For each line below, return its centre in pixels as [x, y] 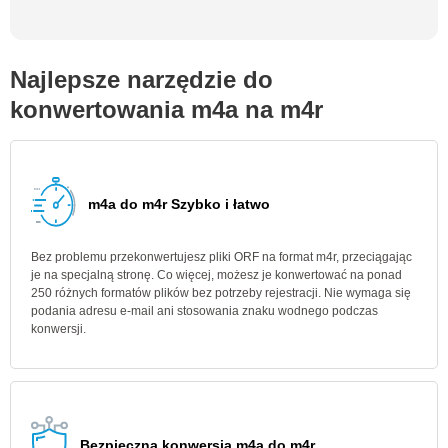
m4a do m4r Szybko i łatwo [179, 204]
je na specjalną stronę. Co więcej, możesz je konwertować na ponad [216, 275]
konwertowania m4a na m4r [166, 109]
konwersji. [58, 329]
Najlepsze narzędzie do [141, 79]
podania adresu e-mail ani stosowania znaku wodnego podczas [204, 311]
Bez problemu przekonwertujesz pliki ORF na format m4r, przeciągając [221, 257]
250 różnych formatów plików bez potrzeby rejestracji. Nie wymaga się [221, 293]
